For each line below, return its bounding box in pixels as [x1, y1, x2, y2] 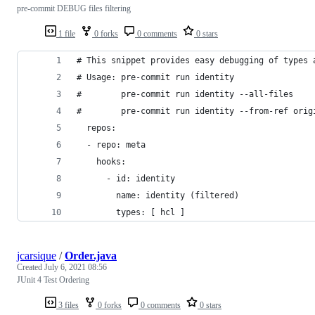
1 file [56, 28, 75, 39]
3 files [56, 300, 79, 310]
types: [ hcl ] [77, 207, 185, 217]
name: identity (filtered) [77, 190, 239, 200]
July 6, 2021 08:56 [44, 262, 107, 272]
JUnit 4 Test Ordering [17, 274, 89, 285]
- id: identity [77, 173, 175, 184]
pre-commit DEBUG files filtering [17, 3, 131, 13]
